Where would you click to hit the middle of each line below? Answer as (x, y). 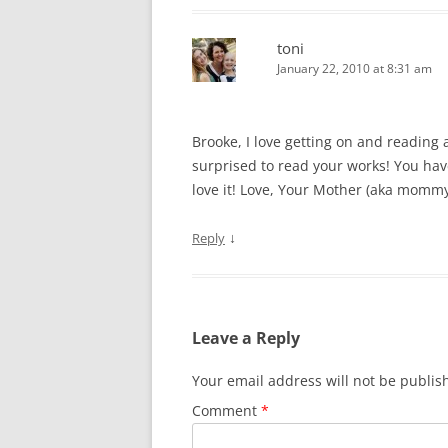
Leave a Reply (246, 338)
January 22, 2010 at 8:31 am (354, 68)
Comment (226, 410)
